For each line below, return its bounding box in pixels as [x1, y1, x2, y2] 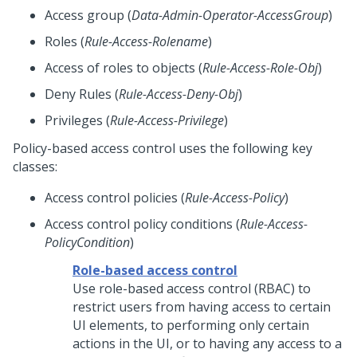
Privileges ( [45, 112, 110, 129]
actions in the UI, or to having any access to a [73, 335, 342, 352]
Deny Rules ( [45, 85, 119, 103]
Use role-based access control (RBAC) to [73, 280, 311, 297]
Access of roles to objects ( [45, 59, 202, 76]
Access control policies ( [45, 189, 185, 206]
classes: [13, 158, 57, 175]
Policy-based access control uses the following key [13, 139, 312, 157]
